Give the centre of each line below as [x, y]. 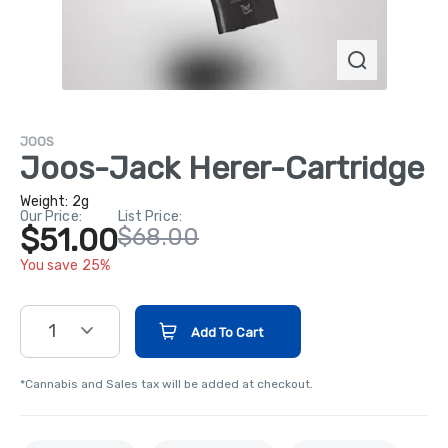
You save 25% [65, 265]
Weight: [46, 201]
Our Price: [51, 216]
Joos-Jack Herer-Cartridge [222, 167]
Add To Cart [227, 332]
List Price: [150, 216]
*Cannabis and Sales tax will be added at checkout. [166, 383]
